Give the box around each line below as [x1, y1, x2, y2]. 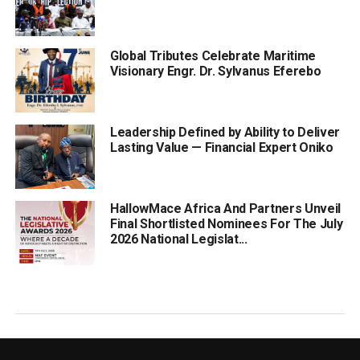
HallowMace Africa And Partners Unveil [109, 201, 342, 217]
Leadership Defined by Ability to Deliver [109, 125, 341, 141]
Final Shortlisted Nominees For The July [109, 216, 343, 232]
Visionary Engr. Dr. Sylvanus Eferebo [109, 63, 321, 80]
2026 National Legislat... [109, 231, 247, 247]
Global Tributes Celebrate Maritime [109, 48, 316, 64]
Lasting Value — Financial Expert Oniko [109, 140, 333, 156]
